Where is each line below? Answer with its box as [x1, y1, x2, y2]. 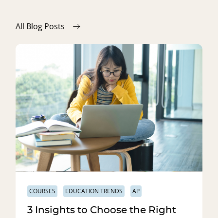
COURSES [29, 186, 55, 195]
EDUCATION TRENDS [65, 186, 123, 195]
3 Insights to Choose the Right [27, 203, 176, 216]
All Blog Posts [16, 20, 65, 32]
